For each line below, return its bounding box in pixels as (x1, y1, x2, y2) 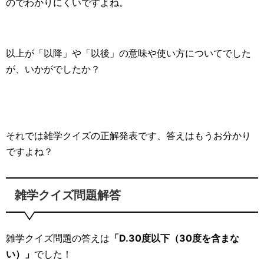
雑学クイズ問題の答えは (6, 232, 110, 245)
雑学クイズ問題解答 (15, 188, 121, 203)
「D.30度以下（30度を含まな (110, 232, 239, 245)
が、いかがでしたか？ (6, 63, 100, 75)
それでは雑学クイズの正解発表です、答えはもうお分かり (6, 130, 251, 142)
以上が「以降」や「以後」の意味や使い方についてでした (6, 47, 251, 60)
